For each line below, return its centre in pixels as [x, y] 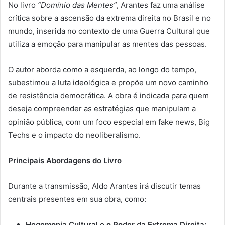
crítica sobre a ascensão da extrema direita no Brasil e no [109, 18]
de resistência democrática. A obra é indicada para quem [108, 95]
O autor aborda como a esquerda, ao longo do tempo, [102, 69]
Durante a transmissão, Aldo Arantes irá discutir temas [104, 186]
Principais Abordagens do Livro [65, 160]
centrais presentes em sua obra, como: [77, 199]
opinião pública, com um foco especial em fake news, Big [109, 122]
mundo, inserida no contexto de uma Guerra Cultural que [109, 31]
